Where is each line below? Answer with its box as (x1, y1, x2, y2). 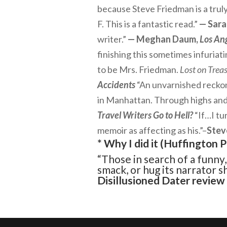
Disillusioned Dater (97, 174, 190, 186)
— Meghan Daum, (128, 33, 200, 45)
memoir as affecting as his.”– (97, 125, 207, 136)
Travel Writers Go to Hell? (97, 109, 193, 121)
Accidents (97, 79, 135, 90)
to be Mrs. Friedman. (97, 64, 180, 75)
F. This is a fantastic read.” (97, 18, 199, 29)
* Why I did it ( (97, 137, 164, 149)
